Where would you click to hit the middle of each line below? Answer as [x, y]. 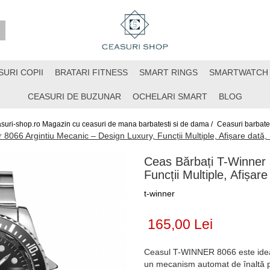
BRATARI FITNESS [91, 72]
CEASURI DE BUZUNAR [74, 96]
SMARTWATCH [239, 72]
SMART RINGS [168, 72]
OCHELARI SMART [170, 96]
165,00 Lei [180, 224]
